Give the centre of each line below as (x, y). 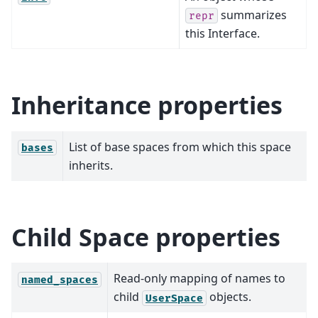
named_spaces (60, 280)
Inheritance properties (147, 105)
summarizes (252, 15)
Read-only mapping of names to (199, 279)
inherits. (91, 165)
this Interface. (223, 33)
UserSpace (174, 298)
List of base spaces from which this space (180, 147)
